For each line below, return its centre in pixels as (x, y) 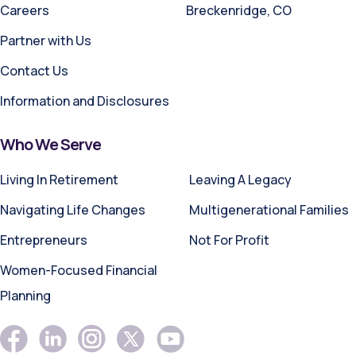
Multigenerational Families (269, 209)
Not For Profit (229, 240)
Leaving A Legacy (240, 179)
